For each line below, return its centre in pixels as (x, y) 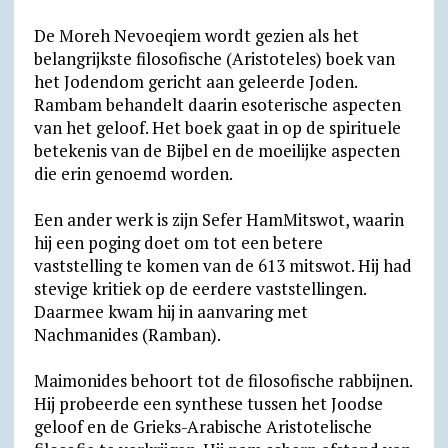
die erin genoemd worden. (133, 173)
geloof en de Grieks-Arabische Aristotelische (202, 426)
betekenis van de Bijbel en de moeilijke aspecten (216, 150)
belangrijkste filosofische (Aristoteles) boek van (214, 58)
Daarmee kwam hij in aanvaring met (170, 311)
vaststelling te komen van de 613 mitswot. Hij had (222, 265)
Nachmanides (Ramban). (127, 334)
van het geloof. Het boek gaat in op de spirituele (217, 127)
